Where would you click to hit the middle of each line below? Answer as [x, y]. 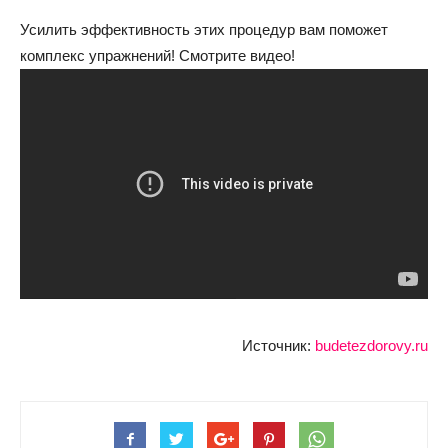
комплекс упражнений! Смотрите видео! [157, 55]
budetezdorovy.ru [371, 345]
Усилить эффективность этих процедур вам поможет [204, 29]
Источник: [278, 345]
